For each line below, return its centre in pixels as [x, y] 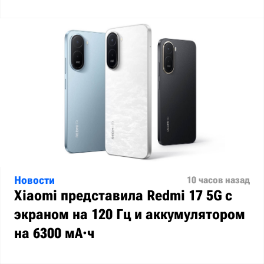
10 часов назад [218, 180]
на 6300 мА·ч [54, 233]
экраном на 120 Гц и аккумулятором [130, 214]
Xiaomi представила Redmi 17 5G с [123, 196]
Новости [34, 180]
